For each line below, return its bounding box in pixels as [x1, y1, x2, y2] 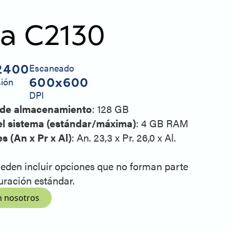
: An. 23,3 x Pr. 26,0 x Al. [72, 130, 176, 145]
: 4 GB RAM [136, 116, 189, 131]
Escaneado [29, 61, 75, 75]
